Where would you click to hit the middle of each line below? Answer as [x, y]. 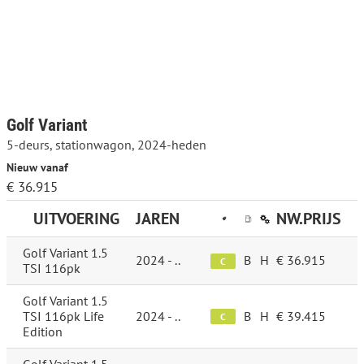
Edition [43, 332]
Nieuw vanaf [37, 167]
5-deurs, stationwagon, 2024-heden [106, 145]
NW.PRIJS [309, 219]
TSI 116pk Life [63, 316]
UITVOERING [76, 219]
